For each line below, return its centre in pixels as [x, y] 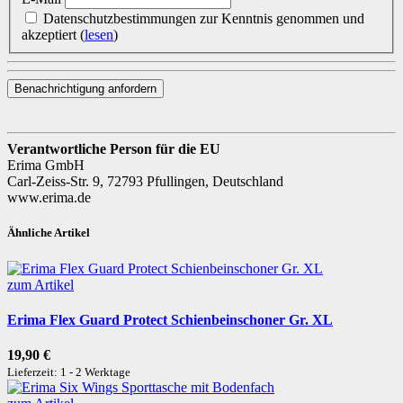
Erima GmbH [46, 166]
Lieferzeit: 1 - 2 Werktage [69, 372]
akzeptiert [51, 35]
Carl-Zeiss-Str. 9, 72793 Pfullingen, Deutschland [145, 182]
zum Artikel [40, 284]
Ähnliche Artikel [49, 233]
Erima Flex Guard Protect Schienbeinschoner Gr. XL [170, 319]
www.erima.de [49, 198]
